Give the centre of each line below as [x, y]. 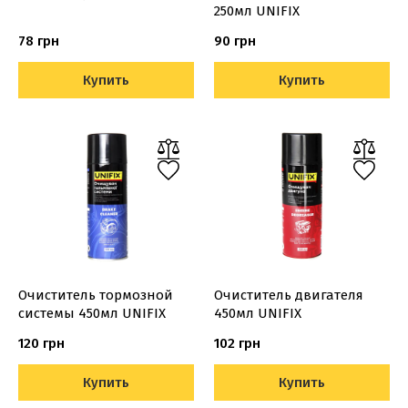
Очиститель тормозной [96, 295]
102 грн [237, 343]
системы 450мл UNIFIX [92, 313]
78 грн [39, 41]
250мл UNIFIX [256, 11]
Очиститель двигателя [288, 295]
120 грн [41, 343]
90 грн [235, 41]
